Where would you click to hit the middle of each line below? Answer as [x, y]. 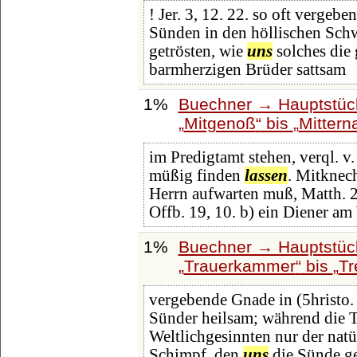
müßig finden [196, 176]
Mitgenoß [220, 123]
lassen [266, 176]
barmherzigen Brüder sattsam [247, 70]
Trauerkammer [239, 265]
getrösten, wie [198, 51]
